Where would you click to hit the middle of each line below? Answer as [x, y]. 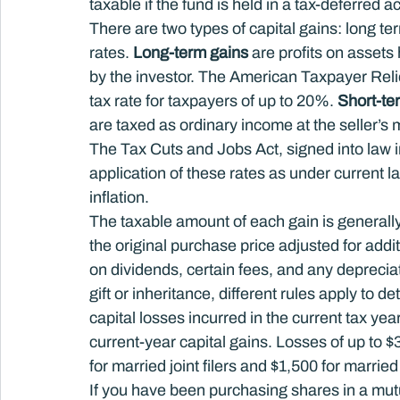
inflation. [119, 197]
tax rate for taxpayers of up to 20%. [213, 101]
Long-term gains [191, 53]
